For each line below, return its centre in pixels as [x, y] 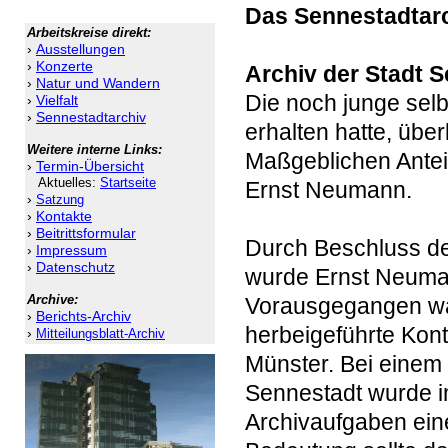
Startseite [128, 182]
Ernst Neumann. [328, 189]
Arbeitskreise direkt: [89, 32]
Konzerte [64, 65]
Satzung [60, 199]
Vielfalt [57, 99]
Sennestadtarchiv [91, 116]
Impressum [71, 249]
